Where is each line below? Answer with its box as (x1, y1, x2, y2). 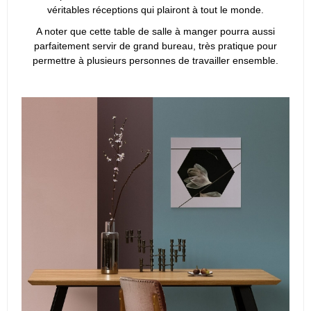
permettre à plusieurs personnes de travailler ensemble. (33, 55, 278, 67)
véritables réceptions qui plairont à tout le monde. (47, 3, 264, 15)
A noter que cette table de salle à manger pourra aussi (36, 26, 275, 37)
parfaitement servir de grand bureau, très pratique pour (34, 40, 277, 52)
